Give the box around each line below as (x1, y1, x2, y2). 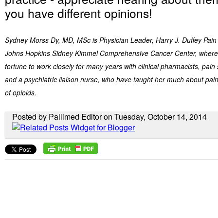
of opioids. (5, 88, 36, 97)
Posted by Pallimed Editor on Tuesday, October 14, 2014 (12, 111, 207, 122)
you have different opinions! (5, 4, 156, 21)
